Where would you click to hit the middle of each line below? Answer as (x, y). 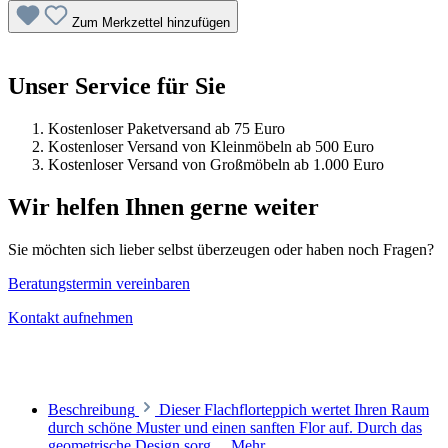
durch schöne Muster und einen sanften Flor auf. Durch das (235, 428)
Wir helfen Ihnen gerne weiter (163, 207)
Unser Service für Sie (117, 86)
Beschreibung (91, 410)
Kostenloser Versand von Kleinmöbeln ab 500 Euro (211, 147)
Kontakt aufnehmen (70, 318)
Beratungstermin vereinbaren (99, 284)
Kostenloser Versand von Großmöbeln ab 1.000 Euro (216, 165)
